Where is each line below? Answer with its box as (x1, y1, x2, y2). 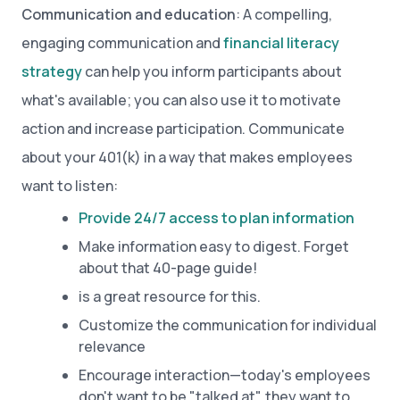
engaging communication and (21, 33, 223, 53)
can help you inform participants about (82, 62, 342, 81)
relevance (79, 337, 146, 356)
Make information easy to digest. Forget (79, 237, 349, 256)
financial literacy (223, 33, 339, 53)
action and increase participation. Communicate (21, 119, 345, 138)
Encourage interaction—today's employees (79, 365, 371, 385)
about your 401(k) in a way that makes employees (21, 147, 353, 167)
